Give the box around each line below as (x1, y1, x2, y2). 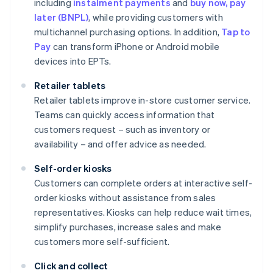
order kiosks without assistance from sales (34, 191, 216, 204)
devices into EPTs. (34, 55, 112, 68)
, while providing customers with (88, 11, 223, 24)
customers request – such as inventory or (34, 123, 210, 136)
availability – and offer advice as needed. (34, 138, 207, 151)
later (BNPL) (34, 11, 89, 24)
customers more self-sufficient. (34, 235, 170, 248)
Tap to (221, 26, 250, 38)
